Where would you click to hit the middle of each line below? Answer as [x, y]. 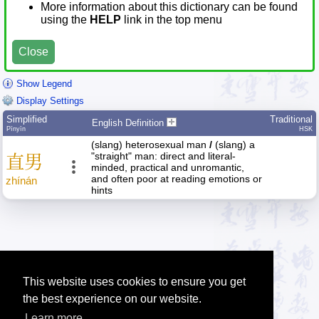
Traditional [291, 120]
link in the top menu [172, 20]
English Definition [129, 123]
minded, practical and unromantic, [168, 168]
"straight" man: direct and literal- [163, 156]
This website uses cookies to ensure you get [134, 282]
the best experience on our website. [112, 299]
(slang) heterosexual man [150, 145]
